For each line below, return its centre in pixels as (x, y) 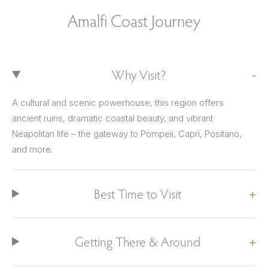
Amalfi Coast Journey (134, 20)
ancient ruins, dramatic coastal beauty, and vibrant (112, 118)
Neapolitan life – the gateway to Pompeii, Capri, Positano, (127, 134)
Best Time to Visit (137, 194)
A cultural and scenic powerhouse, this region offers (118, 103)
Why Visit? (139, 74)
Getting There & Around (137, 241)
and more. (32, 150)
